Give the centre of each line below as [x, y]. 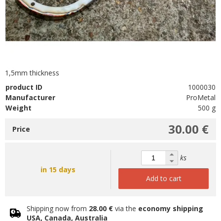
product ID [24, 87]
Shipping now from [58, 208]
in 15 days [58, 169]
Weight [18, 108]
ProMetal [201, 97]
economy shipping [171, 208]
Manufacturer [30, 97]
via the [126, 208]
